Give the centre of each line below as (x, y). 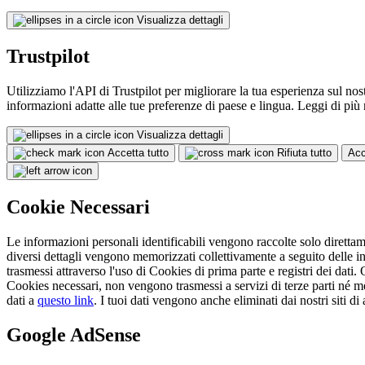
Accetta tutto (138, 153)
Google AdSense (74, 334)
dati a (22, 300)
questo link (66, 300)
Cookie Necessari (78, 207)
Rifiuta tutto (304, 153)
